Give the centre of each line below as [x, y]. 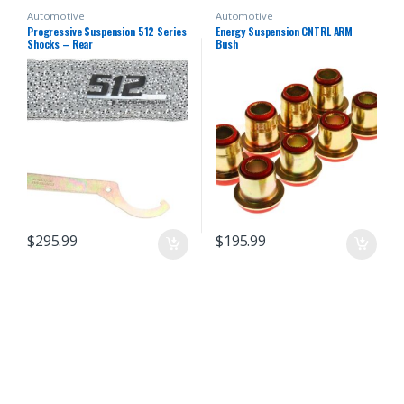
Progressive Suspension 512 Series [106, 32]
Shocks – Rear [60, 44]
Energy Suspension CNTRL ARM [284, 32]
